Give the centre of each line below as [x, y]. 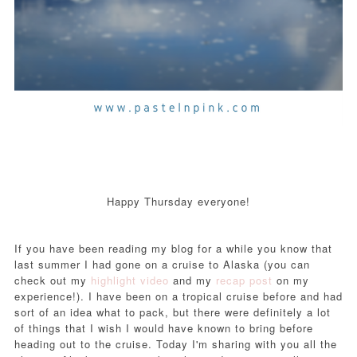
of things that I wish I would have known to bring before [163, 328]
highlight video [129, 280]
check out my [52, 280]
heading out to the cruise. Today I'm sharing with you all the [175, 343]
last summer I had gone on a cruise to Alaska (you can [162, 264]
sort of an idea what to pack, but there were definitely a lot [172, 312]
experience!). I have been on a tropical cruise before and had [178, 296]
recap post [244, 280]
